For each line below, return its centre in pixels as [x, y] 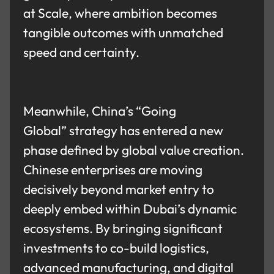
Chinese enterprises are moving [113, 170]
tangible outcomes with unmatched [124, 33]
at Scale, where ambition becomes [120, 13]
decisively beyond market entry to [119, 189]
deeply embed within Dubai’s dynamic [130, 209]
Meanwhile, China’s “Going [100, 111]
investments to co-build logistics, [117, 248]
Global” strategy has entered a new [124, 131]
